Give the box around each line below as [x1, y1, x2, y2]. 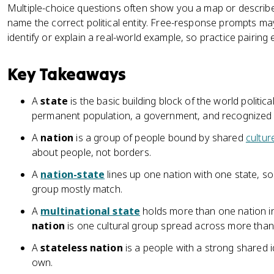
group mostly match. [32, 182, 122, 196]
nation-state [40, 168, 105, 181]
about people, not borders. [32, 146, 151, 159]
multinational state [40, 204, 141, 218]
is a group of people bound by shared [73, 131, 246, 144]
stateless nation [40, 241, 123, 254]
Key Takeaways [7, 64, 127, 84]
